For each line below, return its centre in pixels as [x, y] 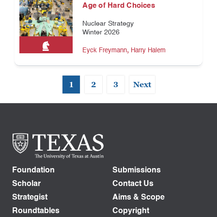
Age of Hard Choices [119, 6]
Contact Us [133, 184]
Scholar [26, 184]
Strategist [30, 197]
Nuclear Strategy [108, 24]
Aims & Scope [139, 197]
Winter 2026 [101, 33]
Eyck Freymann [105, 51]
